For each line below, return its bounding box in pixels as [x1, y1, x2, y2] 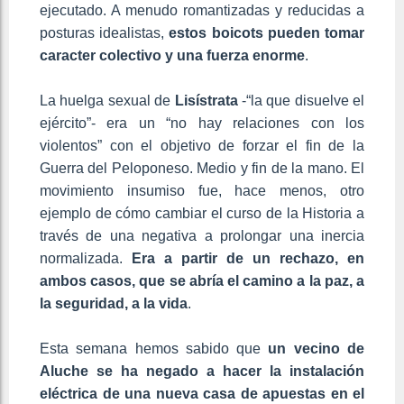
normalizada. [40, 251, 132, 267]
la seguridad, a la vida [40, 296, 188, 312]
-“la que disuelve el [237, 93, 364, 109]
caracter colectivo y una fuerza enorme [40, 48, 305, 64]
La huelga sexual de [40, 93, 175, 109]
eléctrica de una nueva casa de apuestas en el [40, 386, 364, 402]
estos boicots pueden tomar [169, 25, 365, 41]
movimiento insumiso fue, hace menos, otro [40, 183, 364, 199]
